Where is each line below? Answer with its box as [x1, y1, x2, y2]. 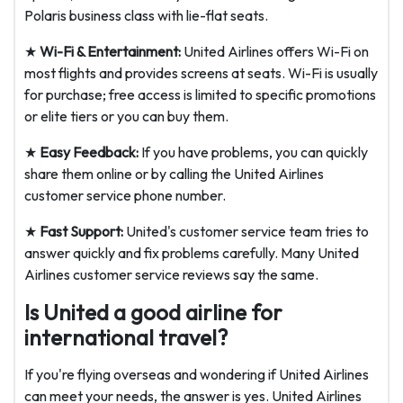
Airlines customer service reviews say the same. [24, 265, 318, 284]
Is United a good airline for [24, 299, 282, 327]
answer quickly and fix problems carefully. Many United [24, 244, 359, 263]
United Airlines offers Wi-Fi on [181, 42, 369, 61]
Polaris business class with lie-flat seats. [24, 6, 268, 25]
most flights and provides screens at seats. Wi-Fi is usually [24, 64, 378, 83]
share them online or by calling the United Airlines [24, 165, 324, 184]
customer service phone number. [24, 186, 226, 205]
